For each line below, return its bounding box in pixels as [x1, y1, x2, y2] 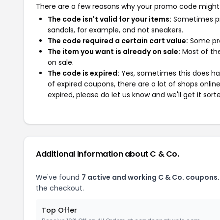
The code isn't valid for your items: [48, 14, 171, 24]
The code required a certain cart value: [48, 36, 188, 46]
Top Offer [42, 205, 77, 215]
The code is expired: [48, 68, 119, 78]
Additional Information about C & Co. [36, 148, 179, 160]
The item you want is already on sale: [48, 47, 180, 56]
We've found [36, 172, 82, 182]
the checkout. [36, 183, 84, 193]
